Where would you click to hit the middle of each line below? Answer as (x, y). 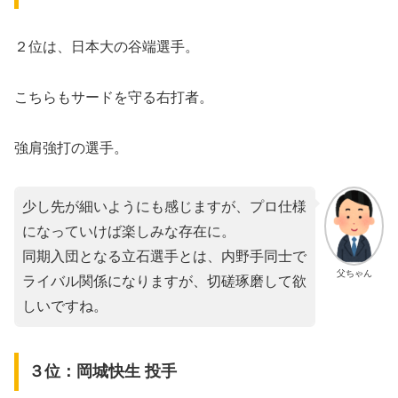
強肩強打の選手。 (71, 147)
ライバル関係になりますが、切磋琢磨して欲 (164, 281)
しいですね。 (65, 306)
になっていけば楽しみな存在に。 (129, 231)
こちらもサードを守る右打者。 (114, 98)
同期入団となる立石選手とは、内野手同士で (164, 256)
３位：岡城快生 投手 (102, 372)
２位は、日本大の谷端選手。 (107, 47)
